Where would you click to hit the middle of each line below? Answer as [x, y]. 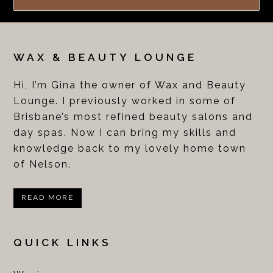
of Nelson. [43, 164]
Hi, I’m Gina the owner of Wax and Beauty [130, 85]
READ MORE [48, 198]
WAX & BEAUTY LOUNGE [105, 57]
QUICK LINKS [63, 242]
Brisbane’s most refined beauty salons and [133, 116]
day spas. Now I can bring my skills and [125, 132]
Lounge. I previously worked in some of [125, 101]
